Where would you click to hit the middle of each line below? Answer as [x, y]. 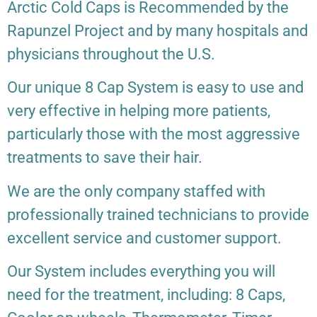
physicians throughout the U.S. [111, 54]
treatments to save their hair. [105, 158]
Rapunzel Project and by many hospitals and [157, 31]
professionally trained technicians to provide [158, 214]
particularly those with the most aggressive [154, 134]
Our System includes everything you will [141, 272]
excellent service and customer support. [144, 238]
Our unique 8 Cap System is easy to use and [155, 88]
